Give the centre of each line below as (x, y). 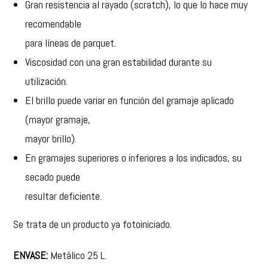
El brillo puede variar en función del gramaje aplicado (130, 100)
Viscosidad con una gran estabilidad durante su (119, 62)
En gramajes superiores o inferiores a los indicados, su (134, 158)
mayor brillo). (51, 138)
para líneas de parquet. (71, 43)
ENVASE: (31, 255)
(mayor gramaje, (58, 119)
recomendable (54, 24)
